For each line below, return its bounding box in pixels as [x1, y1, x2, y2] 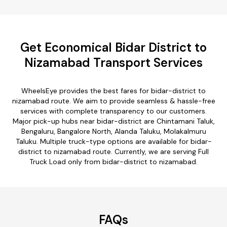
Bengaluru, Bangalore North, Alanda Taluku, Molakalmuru [21, 126, 206, 136]
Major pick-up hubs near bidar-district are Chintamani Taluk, [12, 116, 215, 126]
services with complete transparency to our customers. [20, 106, 207, 116]
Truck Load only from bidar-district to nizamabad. [29, 157, 198, 166]
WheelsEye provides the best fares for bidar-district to [21, 86, 206, 95]
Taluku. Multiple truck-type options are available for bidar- [15, 136, 212, 146]
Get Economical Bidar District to [20, 39, 207, 55]
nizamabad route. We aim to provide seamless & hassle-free [12, 96, 215, 105]
